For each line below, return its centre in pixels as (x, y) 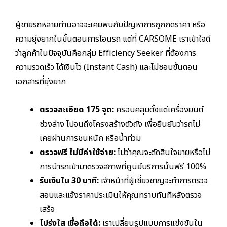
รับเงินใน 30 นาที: (69, 181)
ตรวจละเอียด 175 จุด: (77, 110)
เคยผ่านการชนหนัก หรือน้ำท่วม (90, 139)
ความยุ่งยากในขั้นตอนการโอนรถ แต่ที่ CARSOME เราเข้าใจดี (113, 39)
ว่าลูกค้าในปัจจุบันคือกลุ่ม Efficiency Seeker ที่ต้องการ (106, 53)
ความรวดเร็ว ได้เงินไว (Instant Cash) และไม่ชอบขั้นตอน (106, 68)
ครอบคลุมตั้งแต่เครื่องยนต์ (159, 110)
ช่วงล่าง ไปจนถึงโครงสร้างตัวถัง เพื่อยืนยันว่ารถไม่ (120, 124)
